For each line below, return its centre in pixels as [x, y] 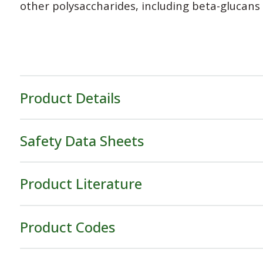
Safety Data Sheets [82, 140]
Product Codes [67, 227]
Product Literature [81, 184]
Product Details [70, 97]
